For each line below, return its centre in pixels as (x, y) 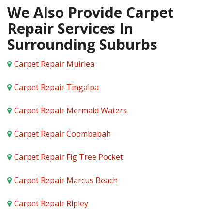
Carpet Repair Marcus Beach (66, 180)
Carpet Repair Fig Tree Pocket (69, 157)
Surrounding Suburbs (82, 45)
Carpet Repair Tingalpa (56, 87)
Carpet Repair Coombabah (62, 134)
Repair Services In (70, 29)
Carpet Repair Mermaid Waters (70, 111)
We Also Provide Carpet (91, 13)
